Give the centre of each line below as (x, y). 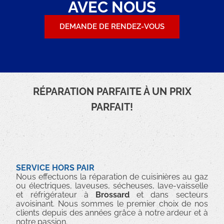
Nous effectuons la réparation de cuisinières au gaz (112, 176)
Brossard (116, 194)
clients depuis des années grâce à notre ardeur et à (112, 212)
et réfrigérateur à (56, 194)
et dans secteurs (172, 194)
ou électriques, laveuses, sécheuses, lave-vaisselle (112, 185)
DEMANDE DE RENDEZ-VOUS (112, 27)
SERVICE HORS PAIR (55, 167)
